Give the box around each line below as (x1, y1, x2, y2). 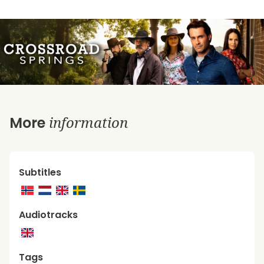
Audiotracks (19, 207, 78, 222)
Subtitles (19, 165, 61, 179)
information (49, 112, 128, 132)
